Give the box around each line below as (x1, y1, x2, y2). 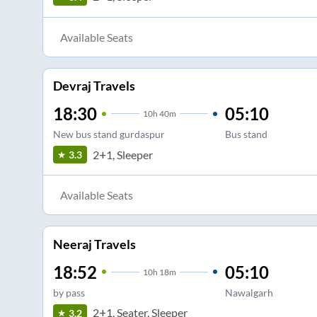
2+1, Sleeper (92, 147, 153, 161)
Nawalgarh (224, 286, 273, 299)
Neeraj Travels (52, 236, 136, 252)
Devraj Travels (52, 78, 135, 94)
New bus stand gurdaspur (52, 128, 165, 141)
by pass (52, 286, 85, 299)
